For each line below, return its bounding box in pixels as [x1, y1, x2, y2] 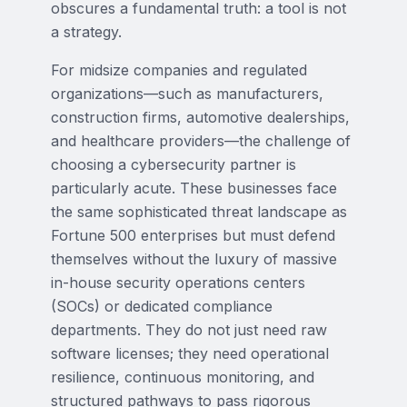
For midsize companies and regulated [51, 61, 307, 79]
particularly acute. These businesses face [51, 179, 337, 197]
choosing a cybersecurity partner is [51, 155, 296, 174]
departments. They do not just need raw [51, 321, 327, 339]
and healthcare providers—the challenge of [51, 132, 351, 150]
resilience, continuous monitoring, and [51, 368, 314, 386]
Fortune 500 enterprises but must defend [51, 226, 335, 244]
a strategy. [51, 23, 122, 41]
